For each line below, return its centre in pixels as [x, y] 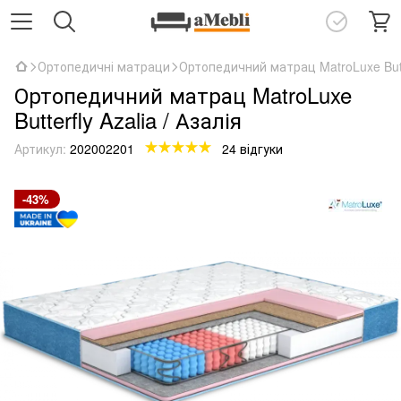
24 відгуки [252, 149]
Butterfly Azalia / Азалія [128, 119]
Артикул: [40, 149]
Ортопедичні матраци [104, 66]
